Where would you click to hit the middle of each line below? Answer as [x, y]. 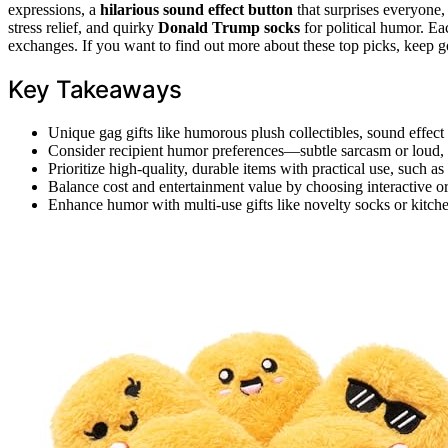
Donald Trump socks [229, 28]
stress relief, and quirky [83, 28]
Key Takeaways [95, 90]
